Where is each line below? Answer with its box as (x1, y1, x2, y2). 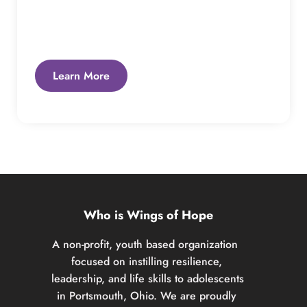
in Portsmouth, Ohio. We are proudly (57, 287, 236, 304)
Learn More (53, 67, 110, 84)
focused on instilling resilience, (71, 253, 222, 269)
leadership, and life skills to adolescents (51, 270, 244, 286)
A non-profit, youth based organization (52, 236, 238, 252)
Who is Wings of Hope (84, 206, 213, 224)
